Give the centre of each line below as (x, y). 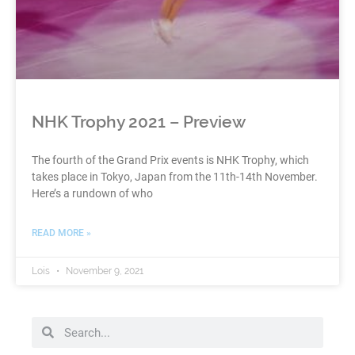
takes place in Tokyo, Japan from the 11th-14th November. (175, 177)
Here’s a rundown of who (92, 194)
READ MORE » (61, 233)
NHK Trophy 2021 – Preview (139, 122)
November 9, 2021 (103, 271)
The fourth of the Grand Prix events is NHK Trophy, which (170, 160)
